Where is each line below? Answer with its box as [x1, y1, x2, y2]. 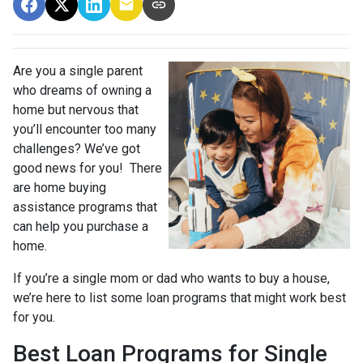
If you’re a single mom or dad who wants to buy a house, [13, 270, 330, 286]
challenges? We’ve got [13, 140, 140, 156]
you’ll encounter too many [13, 121, 156, 137]
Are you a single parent [13, 62, 143, 79]
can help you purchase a [13, 218, 148, 234]
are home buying [13, 179, 106, 195]
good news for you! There [13, 160, 162, 176]
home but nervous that [13, 101, 139, 117]
